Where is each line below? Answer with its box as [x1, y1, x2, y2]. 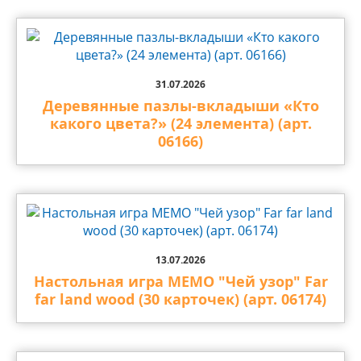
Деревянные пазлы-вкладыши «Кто [42, 96, 319, 116]
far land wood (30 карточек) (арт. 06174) [35, 289, 326, 309]
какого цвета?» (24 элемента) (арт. [49, 114, 312, 134]
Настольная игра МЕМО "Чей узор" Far [33, 272, 328, 292]
